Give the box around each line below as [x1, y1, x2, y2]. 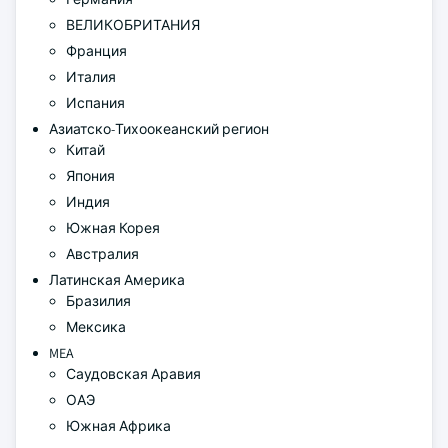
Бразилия [66, 292, 131, 310]
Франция [66, 42, 127, 60]
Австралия [66, 245, 142, 263]
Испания [66, 94, 125, 112]
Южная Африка [66, 417, 171, 435]
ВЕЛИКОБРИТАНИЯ [66, 16, 200, 34]
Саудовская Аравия [66, 365, 201, 383]
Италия [66, 68, 116, 86]
